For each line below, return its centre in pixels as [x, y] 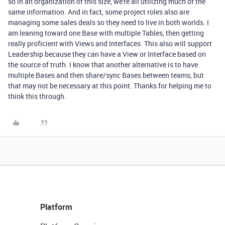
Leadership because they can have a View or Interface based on [107, 54]
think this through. [38, 96]
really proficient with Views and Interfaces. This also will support [110, 43]
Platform [56, 207]
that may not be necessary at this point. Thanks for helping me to [110, 86]
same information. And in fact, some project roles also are [99, 12]
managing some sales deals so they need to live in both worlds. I [108, 22]
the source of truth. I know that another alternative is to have [103, 65]
